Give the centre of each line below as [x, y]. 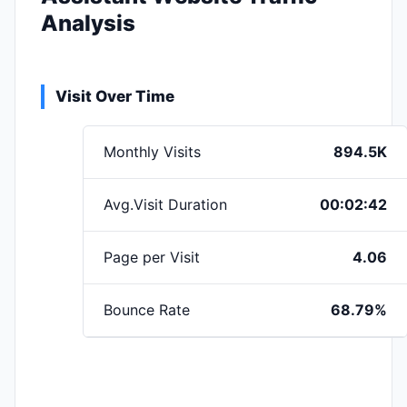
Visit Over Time [115, 96]
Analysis [88, 23]
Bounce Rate [147, 310]
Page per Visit [152, 257]
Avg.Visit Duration [165, 204]
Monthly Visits [152, 152]
